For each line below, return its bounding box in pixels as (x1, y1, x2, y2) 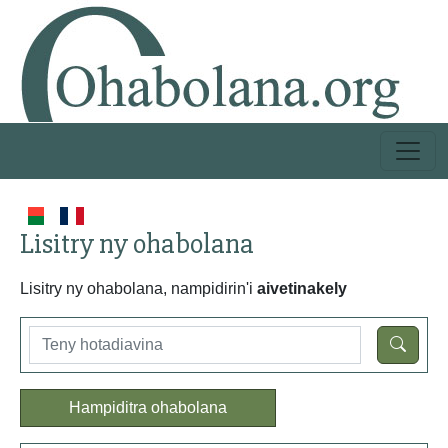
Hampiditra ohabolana (69, 399, 227, 416)
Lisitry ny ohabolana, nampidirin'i (20, 280, 257, 297)
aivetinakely (257, 280, 347, 297)
